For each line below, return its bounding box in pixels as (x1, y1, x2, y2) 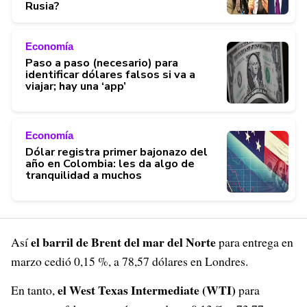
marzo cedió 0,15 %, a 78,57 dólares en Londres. (11, 253, 248, 269)
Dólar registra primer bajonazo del (25, 144, 208, 160)
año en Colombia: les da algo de (25, 156, 195, 171)
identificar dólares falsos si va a (25, 66, 195, 82)
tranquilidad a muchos (25, 167, 142, 183)
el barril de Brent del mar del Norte (31, 233, 216, 251)
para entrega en (216, 234, 293, 250)
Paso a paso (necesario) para (25, 55, 178, 71)
